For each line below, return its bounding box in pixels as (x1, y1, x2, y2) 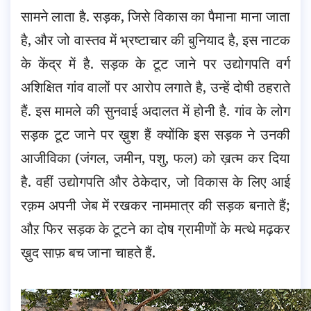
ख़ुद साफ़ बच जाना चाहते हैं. (21, 242, 155, 262)
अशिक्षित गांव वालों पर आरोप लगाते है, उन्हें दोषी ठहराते (21, 77, 290, 96)
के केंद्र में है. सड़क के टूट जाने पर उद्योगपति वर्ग (21, 53, 290, 73)
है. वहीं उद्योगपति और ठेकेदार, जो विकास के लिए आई (21, 171, 290, 191)
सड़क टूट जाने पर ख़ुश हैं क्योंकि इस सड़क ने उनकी (21, 124, 290, 144)
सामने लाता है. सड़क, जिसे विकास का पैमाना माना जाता (21, 6, 290, 26)
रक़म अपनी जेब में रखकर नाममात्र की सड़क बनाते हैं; (21, 195, 290, 215)
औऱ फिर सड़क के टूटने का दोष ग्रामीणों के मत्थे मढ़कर (21, 219, 290, 238)
